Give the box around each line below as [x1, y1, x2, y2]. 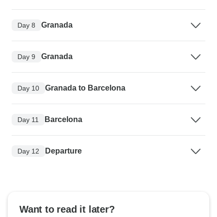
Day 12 [17, 147, 39, 155]
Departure [45, 147, 82, 155]
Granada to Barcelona [45, 84, 125, 93]
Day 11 [17, 115, 39, 124]
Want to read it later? [19, 204, 115, 215]
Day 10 [17, 84, 39, 92]
